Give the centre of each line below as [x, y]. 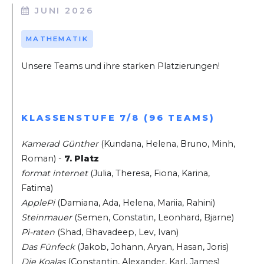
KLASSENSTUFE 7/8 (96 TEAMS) [118, 118]
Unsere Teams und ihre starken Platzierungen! [121, 66]
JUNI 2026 [64, 11]
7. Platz [82, 159]
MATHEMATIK [57, 39]
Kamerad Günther [60, 144]
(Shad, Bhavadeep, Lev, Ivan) [117, 232]
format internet [56, 174]
